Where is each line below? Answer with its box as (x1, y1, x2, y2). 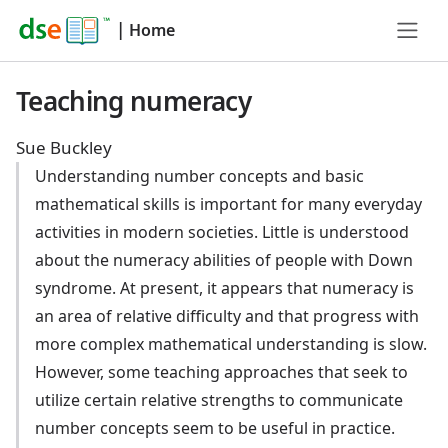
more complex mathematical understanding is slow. (35, 333, 428, 355)
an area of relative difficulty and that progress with (35, 305, 420, 327)
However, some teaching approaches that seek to (35, 361, 409, 383)
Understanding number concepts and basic (35, 165, 365, 187)
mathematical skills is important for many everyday (35, 193, 423, 215)
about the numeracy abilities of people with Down (35, 249, 414, 271)
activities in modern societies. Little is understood (35, 221, 410, 243)
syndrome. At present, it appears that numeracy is (35, 277, 415, 299)
